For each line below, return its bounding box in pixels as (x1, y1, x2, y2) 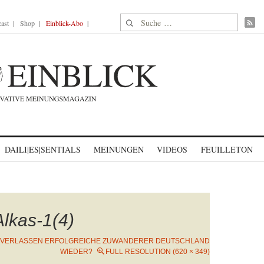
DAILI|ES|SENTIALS (5, 144, 81, 155)
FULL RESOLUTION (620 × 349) (105, 247, 210, 256)
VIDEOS (157, 144, 187, 155)
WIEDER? (60, 247, 93, 256)
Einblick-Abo (46, 18, 83, 28)
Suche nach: (120, 14, 166, 27)
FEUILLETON (200, 144, 253, 155)
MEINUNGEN (94, 144, 144, 155)
